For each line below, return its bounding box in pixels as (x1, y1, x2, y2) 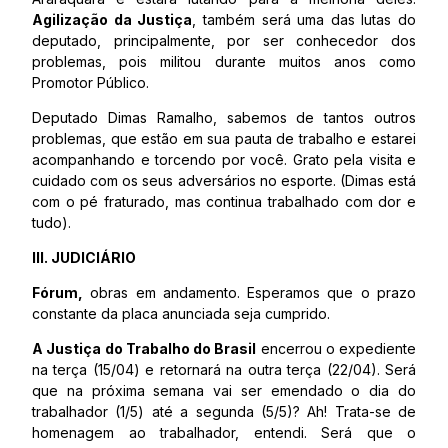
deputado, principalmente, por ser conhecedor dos (32, 32, 416, 49)
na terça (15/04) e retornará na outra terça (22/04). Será (32, 361, 416, 378)
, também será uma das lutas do (192, 11, 416, 28)
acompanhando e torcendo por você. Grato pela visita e (32, 151, 416, 168)
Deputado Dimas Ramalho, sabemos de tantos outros (32, 109, 416, 126)
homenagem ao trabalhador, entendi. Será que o (32, 424, 416, 441)
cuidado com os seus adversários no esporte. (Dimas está (32, 172, 416, 189)
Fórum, (32, 284, 83, 301)
